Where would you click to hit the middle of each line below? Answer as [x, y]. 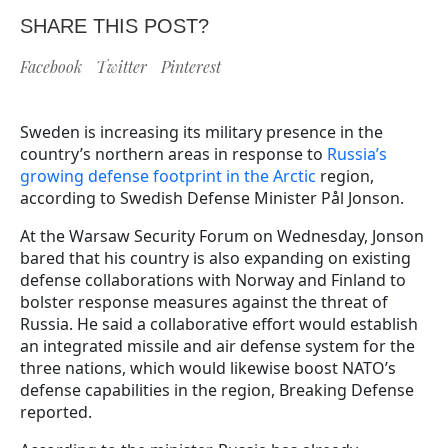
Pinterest [191, 66]
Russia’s [357, 153]
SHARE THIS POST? [114, 25]
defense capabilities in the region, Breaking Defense [217, 389]
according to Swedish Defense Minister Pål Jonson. [212, 197]
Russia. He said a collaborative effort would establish [219, 323]
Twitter [121, 66]
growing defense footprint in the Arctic [168, 175]
